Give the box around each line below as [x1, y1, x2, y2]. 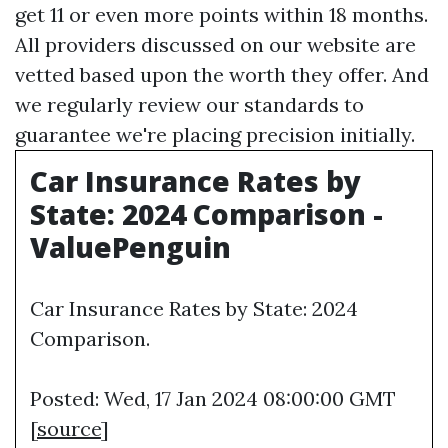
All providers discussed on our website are [15, 32, 416, 57]
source [37, 416, 101, 441]
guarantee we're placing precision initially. [15, 122, 415, 147]
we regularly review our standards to [15, 92, 364, 117]
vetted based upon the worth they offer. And [15, 62, 429, 87]
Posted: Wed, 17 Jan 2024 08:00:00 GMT [30, 386, 396, 411]
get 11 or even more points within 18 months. [15, 2, 428, 27]
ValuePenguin [30, 228, 231, 266]
